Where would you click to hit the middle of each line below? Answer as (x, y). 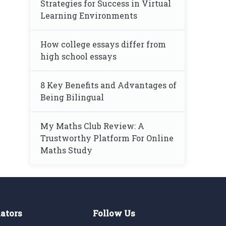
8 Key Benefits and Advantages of (108, 85)
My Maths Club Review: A (92, 126)
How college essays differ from (103, 44)
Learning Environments (89, 15)
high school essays (78, 56)
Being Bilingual (72, 97)
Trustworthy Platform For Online (107, 138)
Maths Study (66, 150)
